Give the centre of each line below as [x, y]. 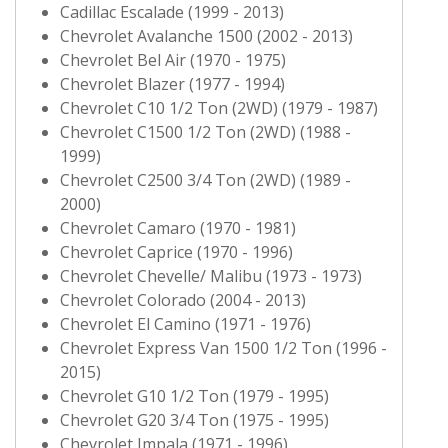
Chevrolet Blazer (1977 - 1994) [172, 83]
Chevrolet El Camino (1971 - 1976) [185, 323]
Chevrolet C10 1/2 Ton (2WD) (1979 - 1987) [219, 107]
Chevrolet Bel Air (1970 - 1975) [173, 59]
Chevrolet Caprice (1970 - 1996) [176, 251]
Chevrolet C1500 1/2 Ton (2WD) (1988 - [205, 131]
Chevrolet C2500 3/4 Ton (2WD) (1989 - [205, 179]
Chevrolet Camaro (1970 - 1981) [178, 227]
